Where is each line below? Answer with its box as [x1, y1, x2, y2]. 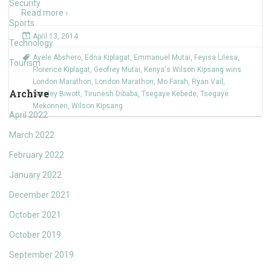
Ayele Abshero [33, 53, 81, 62]
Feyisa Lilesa [194, 53, 238, 62]
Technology [9, 38, 53, 48]
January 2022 [9, 170, 62, 180]
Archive [9, 87, 49, 100]
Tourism [9, 58, 41, 68]
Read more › [21, 8, 68, 18]
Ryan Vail [192, 77, 223, 86]
